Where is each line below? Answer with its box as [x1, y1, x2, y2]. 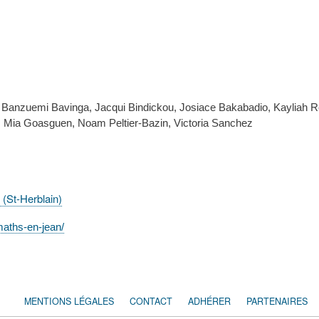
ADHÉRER [188, 294, 231, 308]
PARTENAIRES [246, 294, 308, 308]
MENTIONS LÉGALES [24, 294, 114, 308]
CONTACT [130, 294, 172, 308]
